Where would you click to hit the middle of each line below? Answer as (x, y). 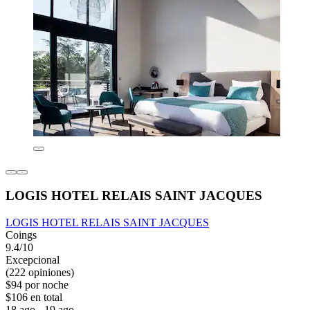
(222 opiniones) (40, 272)
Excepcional (33, 259)
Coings (21, 235)
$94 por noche (37, 284)
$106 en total (34, 297)
